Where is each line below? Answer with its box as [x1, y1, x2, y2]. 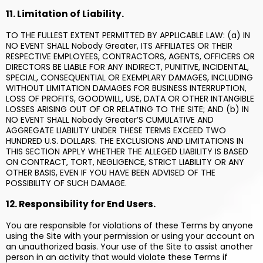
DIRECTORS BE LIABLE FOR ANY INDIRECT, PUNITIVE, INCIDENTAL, [6, 61, 249, 73]
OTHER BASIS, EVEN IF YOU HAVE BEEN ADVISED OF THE [6, 167, 215, 178]
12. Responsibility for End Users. [6, 198, 156, 210]
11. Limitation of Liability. [6, 8, 124, 20]
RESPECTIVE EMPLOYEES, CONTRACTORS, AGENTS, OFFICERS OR [6, 50, 255, 62]
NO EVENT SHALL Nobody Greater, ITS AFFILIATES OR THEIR [6, 40, 232, 52]
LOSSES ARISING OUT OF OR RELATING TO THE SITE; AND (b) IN [6, 103, 249, 115]
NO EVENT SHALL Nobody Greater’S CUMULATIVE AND [6, 114, 214, 126]
